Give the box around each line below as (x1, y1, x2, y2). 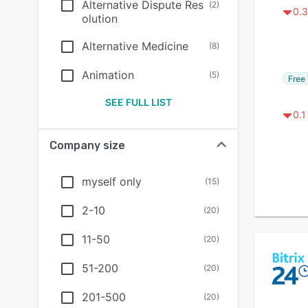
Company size (49, 139, 125, 152)
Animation (82, 68, 134, 82)
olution (82, 12, 118, 25)
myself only (82, 175, 142, 188)
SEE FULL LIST (104, 96, 172, 108)
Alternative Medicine (82, 39, 188, 53)
